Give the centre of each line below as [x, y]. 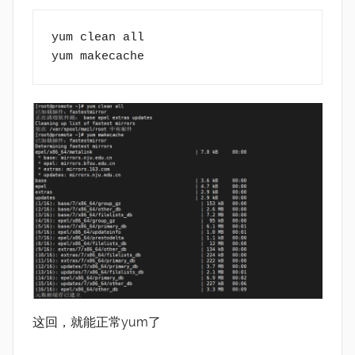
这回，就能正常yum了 [97, 322]
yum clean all [97, 37]
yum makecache [101, 56]
